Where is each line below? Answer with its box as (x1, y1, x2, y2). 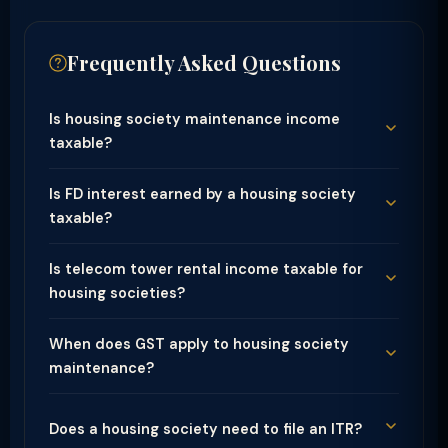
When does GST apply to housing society (49, 335, 349, 353)
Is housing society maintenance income (49, 110, 340, 128)
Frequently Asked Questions (67, 49, 341, 76)
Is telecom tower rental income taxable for (49, 260, 363, 278)
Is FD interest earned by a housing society (49, 185, 356, 203)
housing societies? (49, 284, 185, 302)
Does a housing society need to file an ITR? (49, 420, 362, 438)
